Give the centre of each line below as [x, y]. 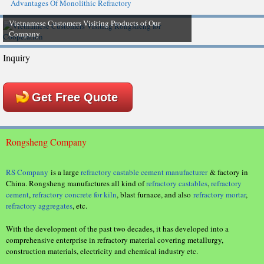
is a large [65, 172]
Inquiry [16, 57]
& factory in [228, 172]
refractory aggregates [39, 206]
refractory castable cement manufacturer [144, 172]
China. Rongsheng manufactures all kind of [76, 183]
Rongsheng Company [46, 142]
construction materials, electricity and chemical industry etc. [102, 251]
